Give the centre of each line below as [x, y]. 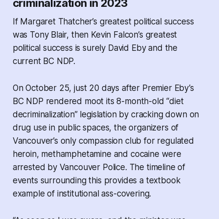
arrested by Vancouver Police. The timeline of [99, 167]
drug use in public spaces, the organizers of [96, 128]
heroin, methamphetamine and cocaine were [97, 154]
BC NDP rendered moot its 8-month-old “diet [98, 101]
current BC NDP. [44, 61]
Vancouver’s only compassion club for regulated [103, 141]
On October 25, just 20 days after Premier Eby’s [103, 88]
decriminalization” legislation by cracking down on [106, 115]
